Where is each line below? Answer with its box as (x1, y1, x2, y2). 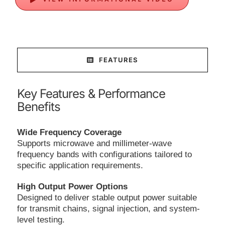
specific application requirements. (17, 160, 143, 170)
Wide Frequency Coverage (17, 127, 122, 137)
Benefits (17, 99, 60, 115)
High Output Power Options (17, 181, 128, 191)
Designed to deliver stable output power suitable (17, 192, 197, 202)
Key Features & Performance (17, 86, 165, 101)
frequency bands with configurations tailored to (17, 149, 192, 159)
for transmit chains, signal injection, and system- (17, 203, 200, 213)
